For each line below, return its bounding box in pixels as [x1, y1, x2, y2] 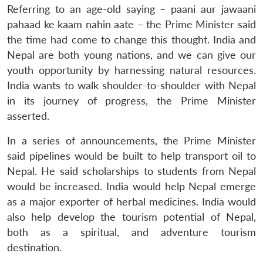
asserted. [7, 109, 49, 122]
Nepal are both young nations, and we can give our [7, 48, 256, 61]
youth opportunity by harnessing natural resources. [7, 63, 256, 76]
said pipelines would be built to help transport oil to [7, 149, 256, 162]
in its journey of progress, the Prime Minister [7, 94, 256, 107]
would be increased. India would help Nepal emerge [7, 180, 256, 193]
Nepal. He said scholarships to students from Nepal [7, 164, 256, 177]
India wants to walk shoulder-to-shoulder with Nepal [7, 79, 256, 92]
